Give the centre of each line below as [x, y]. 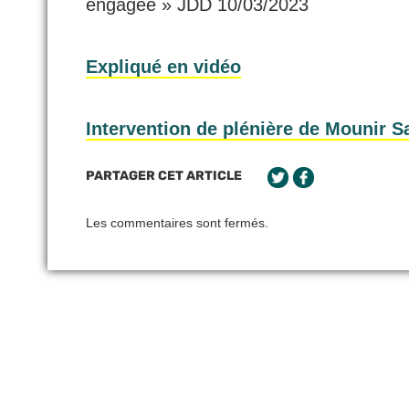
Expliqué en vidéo [163, 66]
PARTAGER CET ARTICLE [164, 175]
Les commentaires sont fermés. [177, 222]
